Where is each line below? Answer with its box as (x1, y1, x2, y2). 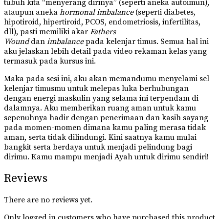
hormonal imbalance (60, 7, 133, 18)
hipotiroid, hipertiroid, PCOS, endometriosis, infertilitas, (4, 17, 200, 27)
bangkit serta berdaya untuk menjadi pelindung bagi (4, 142, 192, 153)
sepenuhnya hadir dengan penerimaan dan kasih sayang (4, 113, 208, 123)
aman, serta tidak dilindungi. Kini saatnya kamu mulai (4, 132, 197, 143)
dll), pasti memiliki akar (4, 27, 90, 37)
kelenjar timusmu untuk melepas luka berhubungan (4, 84, 189, 94)
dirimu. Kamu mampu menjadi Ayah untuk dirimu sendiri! (4, 152, 209, 162)
